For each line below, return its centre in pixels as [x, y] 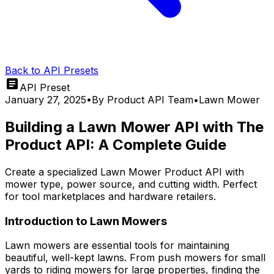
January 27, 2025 [46, 100]
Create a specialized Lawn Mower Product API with [124, 172]
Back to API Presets [52, 70]
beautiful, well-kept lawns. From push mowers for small [135, 258]
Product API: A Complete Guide [116, 144]
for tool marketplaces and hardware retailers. [110, 196]
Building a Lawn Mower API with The [134, 127]
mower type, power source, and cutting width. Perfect [131, 184]
